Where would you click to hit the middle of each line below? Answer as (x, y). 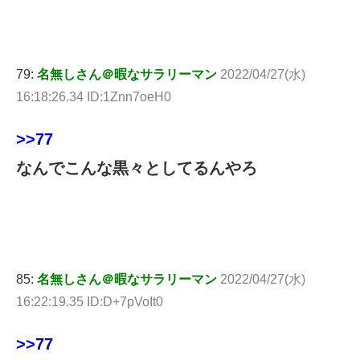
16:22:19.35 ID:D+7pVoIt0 (90, 302)
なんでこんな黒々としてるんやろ (137, 168)
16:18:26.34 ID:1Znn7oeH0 (94, 97)
